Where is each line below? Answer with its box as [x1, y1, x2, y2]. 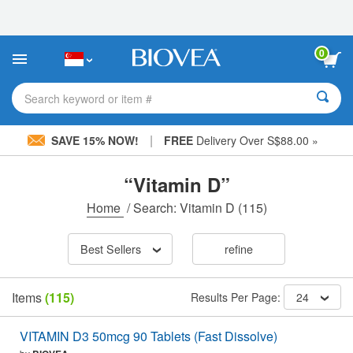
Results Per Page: [191, 289, 284, 306]
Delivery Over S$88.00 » [192, 132, 318, 148]
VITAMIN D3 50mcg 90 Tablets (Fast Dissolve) [20, 327, 277, 346]
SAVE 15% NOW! [47, 132, 142, 148]
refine [224, 240, 253, 258]
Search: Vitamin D [132, 199, 235, 217]
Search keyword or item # [24, 90, 152, 106]
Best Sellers [80, 240, 141, 258]
